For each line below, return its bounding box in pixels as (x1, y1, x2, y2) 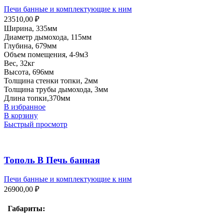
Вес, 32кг (4, 59, 35, 67)
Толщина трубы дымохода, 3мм (4, 85, 108, 93)
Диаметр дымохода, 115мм (4, 32, 92, 41)
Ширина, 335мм (4, 24, 57, 32)
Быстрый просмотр (4, 120, 67, 128)
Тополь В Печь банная (4, 155, 100, 166)
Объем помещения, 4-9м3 (4, 50, 88, 59)
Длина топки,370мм (4, 93, 70, 102)
